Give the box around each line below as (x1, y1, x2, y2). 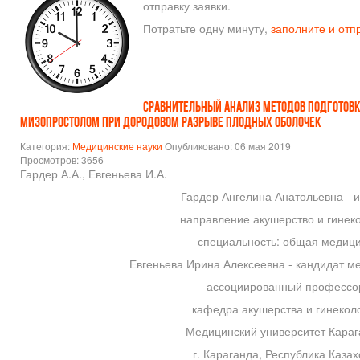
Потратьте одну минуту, (143, 20, 271, 37)
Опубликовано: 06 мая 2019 (165, 139, 291, 153)
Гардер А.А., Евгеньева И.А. (20, 166, 167, 182)
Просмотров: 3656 (20, 153, 104, 167)
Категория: (20, 139, 72, 153)
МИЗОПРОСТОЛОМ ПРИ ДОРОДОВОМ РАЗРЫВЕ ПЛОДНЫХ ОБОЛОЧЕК (20, 116, 321, 132)
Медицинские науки (72, 139, 162, 153)
